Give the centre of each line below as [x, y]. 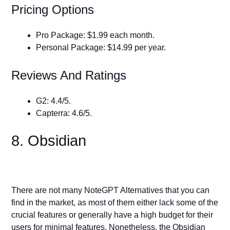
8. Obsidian [51, 140]
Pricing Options [55, 9]
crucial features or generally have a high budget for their [112, 215]
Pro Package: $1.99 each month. [95, 35]
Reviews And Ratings [71, 75]
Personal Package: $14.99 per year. [102, 47]
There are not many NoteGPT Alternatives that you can [111, 190]
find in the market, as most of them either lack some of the [115, 202]
